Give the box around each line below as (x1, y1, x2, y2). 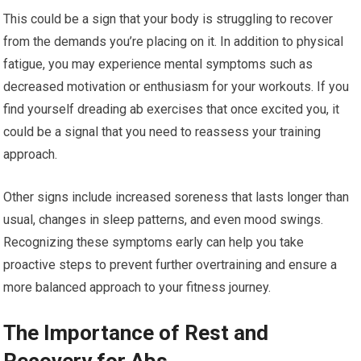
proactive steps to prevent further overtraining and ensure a (3, 257, 338, 272)
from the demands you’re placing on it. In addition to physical (3, 34, 344, 49)
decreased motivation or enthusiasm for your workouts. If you (3, 79, 350, 94)
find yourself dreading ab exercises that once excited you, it (3, 102, 340, 117)
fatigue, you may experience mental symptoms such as (3, 56, 313, 72)
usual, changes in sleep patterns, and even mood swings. (3, 212, 324, 227)
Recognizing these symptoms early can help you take (3, 234, 305, 250)
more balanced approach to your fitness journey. (3, 280, 272, 295)
